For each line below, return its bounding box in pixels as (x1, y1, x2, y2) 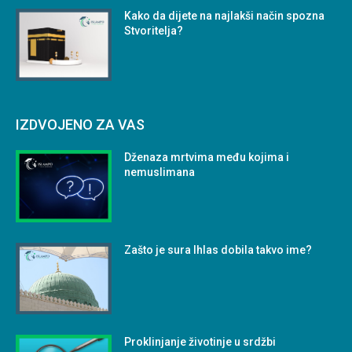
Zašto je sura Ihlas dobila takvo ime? (124, 243, 313, 256)
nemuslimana (124, 165, 196, 178)
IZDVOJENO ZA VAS (16, 115, 145, 133)
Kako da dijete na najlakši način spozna (124, 9, 325, 23)
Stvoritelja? (124, 24, 184, 38)
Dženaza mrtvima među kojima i (124, 150, 290, 163)
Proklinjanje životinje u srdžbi (124, 335, 277, 349)
